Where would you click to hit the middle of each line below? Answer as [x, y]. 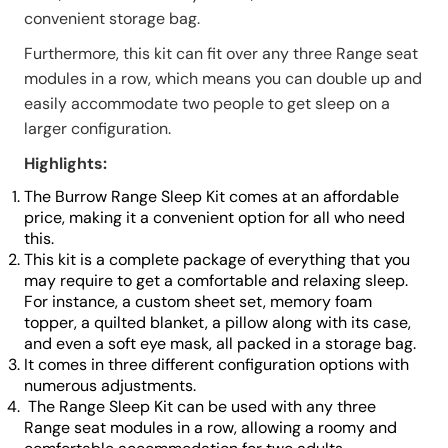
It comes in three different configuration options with [216, 365]
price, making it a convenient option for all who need [214, 218]
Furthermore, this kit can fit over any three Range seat [221, 54]
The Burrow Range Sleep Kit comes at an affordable [211, 197]
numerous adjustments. [112, 386]
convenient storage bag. [114, 19]
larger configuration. [99, 129]
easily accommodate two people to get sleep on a [207, 104]
